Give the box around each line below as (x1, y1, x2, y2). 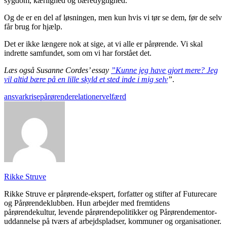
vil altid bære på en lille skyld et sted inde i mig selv (4, 75, 168, 84)
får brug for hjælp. (4, 22, 62, 31)
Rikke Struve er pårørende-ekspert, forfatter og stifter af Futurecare (4, 190, 217, 199)
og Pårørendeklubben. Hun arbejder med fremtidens (4, 199, 170, 208)
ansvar (4, 92, 25, 101)
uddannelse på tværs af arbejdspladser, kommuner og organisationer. (4, 217, 221, 226)
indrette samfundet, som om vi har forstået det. (4, 49, 152, 58)
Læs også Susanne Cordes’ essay (4, 66, 111, 75)
